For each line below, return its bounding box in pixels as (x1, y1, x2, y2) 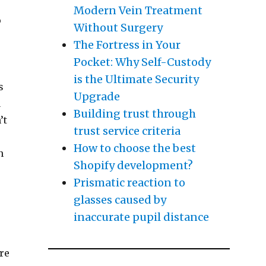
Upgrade (73, 89, 120, 103)
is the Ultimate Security (73, 72, 199, 86)
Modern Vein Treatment (73, 3, 202, 17)
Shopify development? (73, 158, 193, 172)
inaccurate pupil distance (73, 210, 209, 224)
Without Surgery (73, 20, 163, 34)
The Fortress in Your (73, 37, 180, 52)
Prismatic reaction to (73, 175, 185, 189)
